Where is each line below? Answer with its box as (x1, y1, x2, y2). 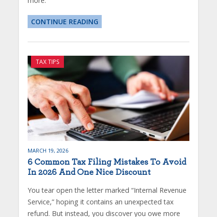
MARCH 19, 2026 (27, 146, 68, 154)
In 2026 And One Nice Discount (27, 168, 151, 177)
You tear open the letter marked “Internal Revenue (27, 185, 186, 195)
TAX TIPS (35, 57, 59, 66)
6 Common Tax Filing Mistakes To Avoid (27, 157, 186, 167)
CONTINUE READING (31, 16, 98, 26)
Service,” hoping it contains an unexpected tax (27, 197, 173, 206)
